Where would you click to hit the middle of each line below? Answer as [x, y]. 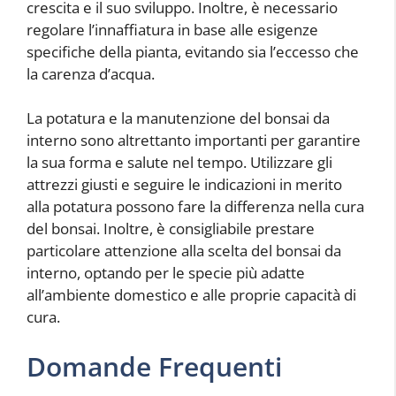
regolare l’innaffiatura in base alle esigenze [172, 29]
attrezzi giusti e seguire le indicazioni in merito [184, 185]
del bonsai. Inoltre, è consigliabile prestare [171, 229]
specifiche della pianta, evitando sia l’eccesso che [193, 51]
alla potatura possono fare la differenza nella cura [195, 207]
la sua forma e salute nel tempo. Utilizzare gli [179, 163]
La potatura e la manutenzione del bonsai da [178, 118]
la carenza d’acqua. [91, 73]
